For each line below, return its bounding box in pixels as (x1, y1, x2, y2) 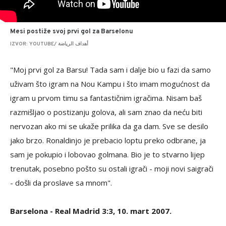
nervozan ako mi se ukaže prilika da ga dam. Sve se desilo (10, 121, 208, 131)
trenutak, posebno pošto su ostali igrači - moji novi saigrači (10, 163, 213, 174)
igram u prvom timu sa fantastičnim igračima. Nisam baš (10, 93, 202, 103)
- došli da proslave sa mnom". (10, 178, 112, 188)
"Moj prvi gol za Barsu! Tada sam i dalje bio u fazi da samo (10, 65, 211, 75)
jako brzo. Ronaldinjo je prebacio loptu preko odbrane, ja (10, 135, 206, 145)
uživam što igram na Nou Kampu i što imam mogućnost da (10, 79, 210, 89)
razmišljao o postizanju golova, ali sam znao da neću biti (10, 107, 202, 117)
